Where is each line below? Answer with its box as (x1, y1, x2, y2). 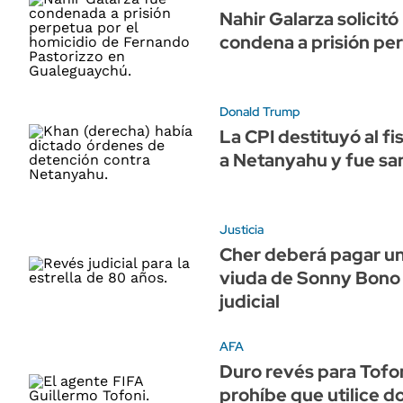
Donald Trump (219, 103, 300, 120)
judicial (219, 289, 280, 313)
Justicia (219, 220, 264, 237)
